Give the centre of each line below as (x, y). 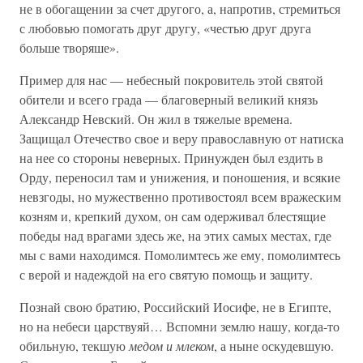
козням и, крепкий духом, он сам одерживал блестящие (173, 216)
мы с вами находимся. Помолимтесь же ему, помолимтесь (180, 255)
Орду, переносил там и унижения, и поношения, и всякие (180, 177)
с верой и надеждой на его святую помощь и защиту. (166, 274)
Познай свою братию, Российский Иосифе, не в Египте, (175, 307)
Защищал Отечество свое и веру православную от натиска (181, 138)
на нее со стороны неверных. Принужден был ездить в (171, 158)
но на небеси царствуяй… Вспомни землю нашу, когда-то (179, 326)
